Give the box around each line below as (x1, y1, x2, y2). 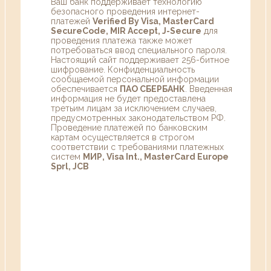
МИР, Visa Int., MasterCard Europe (83, 151, 229, 162)
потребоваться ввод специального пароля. (51, 45, 227, 55)
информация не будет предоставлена (51, 93, 206, 103)
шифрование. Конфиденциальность (51, 64, 195, 74)
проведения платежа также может (51, 35, 192, 45)
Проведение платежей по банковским (51, 122, 207, 132)
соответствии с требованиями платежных (51, 142, 224, 152)
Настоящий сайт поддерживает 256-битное (51, 54, 229, 65)
